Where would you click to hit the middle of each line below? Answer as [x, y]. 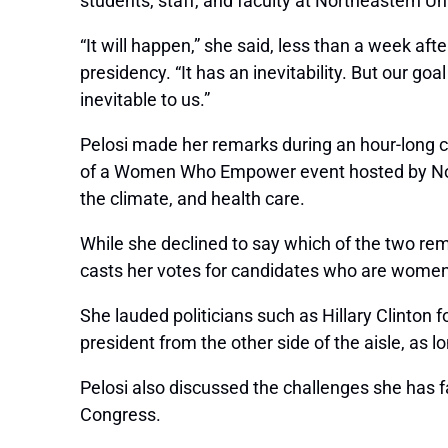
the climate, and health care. [192, 199]
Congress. [120, 415]
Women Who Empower [205, 172]
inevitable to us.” [145, 100]
